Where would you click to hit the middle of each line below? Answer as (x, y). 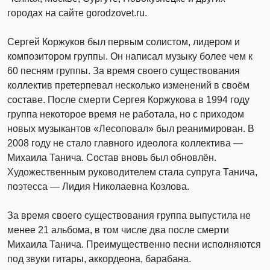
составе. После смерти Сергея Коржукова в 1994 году (128, 100)
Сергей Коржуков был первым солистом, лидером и (124, 42)
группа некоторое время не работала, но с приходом (126, 114)
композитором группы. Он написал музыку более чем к (130, 56)
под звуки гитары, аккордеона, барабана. (99, 259)
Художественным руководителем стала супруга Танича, (132, 172)
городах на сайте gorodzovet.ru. (77, 13)
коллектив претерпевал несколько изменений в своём (128, 85)
